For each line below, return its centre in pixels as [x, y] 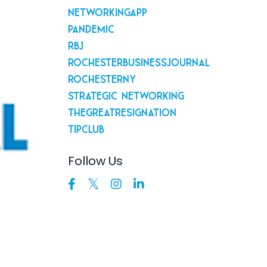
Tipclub [86, 128]
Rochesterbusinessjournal [139, 61]
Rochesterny [102, 78]
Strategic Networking [126, 94]
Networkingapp [107, 11]
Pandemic [91, 28]
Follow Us [95, 161]
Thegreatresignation [122, 111]
